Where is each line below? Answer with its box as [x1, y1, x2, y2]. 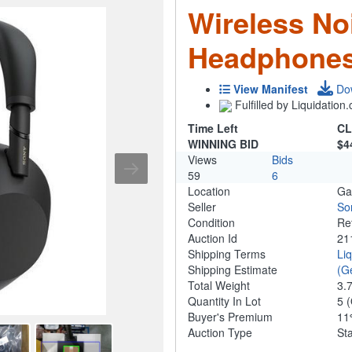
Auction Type [188, 324, 252, 341]
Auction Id [188, 230, 237, 247]
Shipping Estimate [188, 262, 277, 278]
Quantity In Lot [188, 293, 261, 310]
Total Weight [188, 277, 250, 294]
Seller [188, 199, 216, 215]
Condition [188, 214, 235, 231]
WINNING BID [188, 136, 258, 152]
